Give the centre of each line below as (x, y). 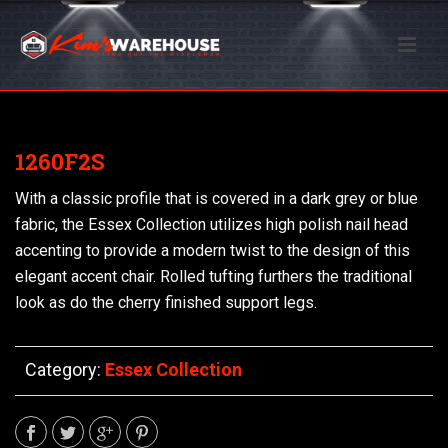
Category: (65, 369)
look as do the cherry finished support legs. (166, 302)
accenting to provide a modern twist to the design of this (212, 250)
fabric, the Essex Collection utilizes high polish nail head (211, 224)
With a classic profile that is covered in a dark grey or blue (216, 198)
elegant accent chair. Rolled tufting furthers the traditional (213, 276)
